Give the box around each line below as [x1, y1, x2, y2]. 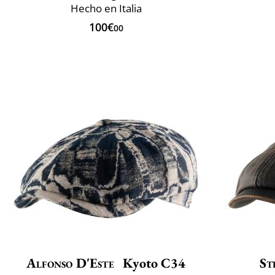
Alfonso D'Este [26, 254, 114, 273]
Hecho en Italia [70, 1, 142, 16]
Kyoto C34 [119, 254, 185, 273]
